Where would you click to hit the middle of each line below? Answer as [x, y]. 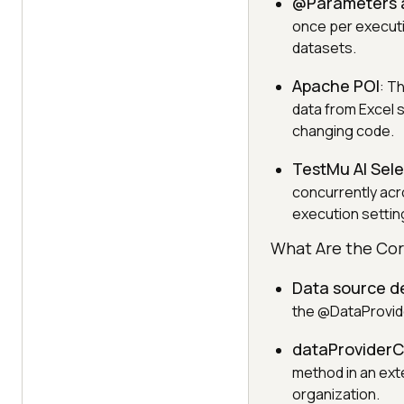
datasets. [324, 48]
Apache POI [336, 86]
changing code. [343, 131]
